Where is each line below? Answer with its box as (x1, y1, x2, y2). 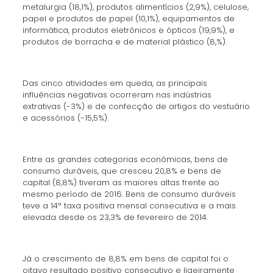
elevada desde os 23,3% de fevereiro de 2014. (22, 211, 208, 223)
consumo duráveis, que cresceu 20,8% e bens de (22, 165, 221, 177)
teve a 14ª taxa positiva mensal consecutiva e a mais (22, 200, 236, 211)
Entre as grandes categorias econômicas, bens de (22, 154, 228, 165)
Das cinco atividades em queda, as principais (22, 77, 207, 89)
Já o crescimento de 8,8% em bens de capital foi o (22, 253, 229, 264)
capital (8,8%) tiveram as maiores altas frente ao (22, 177, 219, 188)
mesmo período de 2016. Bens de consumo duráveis (22, 188, 236, 200)
